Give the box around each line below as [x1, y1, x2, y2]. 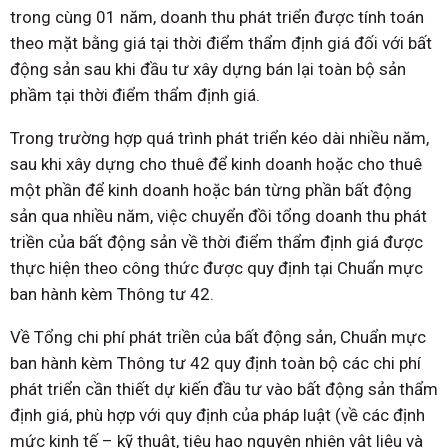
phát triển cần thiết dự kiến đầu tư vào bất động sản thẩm [10, 379, 438, 400]
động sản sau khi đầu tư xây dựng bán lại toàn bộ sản [10, 59, 406, 80]
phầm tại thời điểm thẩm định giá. [10, 85, 260, 106]
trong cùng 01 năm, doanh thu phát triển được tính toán [10, 7, 424, 28]
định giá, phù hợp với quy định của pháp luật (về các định [10, 405, 425, 426]
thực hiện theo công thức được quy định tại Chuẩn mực [10, 258, 423, 279]
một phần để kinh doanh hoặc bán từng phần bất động [10, 180, 412, 201]
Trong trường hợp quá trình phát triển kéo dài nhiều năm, [10, 128, 429, 149]
